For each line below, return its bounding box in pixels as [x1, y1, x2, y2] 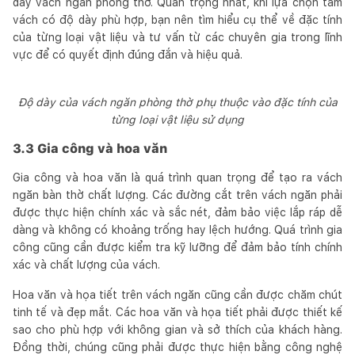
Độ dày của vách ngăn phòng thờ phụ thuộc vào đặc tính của [17, 95, 338, 109]
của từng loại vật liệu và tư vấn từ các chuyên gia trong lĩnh [13, 30, 342, 44]
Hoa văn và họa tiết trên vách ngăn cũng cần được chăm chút [13, 288, 342, 301]
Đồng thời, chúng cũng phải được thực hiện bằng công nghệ [13, 340, 342, 353]
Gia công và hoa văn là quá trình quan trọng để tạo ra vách [13, 170, 342, 184]
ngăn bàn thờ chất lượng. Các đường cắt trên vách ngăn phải [13, 188, 342, 201]
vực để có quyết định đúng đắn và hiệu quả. [13, 48, 242, 61]
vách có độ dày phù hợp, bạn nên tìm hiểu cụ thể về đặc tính [13, 13, 342, 26]
